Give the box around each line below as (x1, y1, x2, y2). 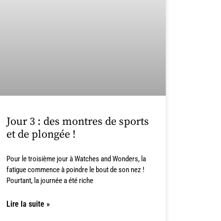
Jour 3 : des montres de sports (6, 114, 149, 128)
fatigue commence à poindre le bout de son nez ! (6, 165, 145, 174)
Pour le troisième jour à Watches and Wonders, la (6, 154, 146, 163)
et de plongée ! (6, 127, 75, 141)
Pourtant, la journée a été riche (6, 176, 93, 185)
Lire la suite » (6, 199, 50, 209)
